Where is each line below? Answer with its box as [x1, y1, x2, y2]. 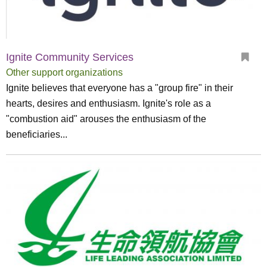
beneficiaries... [6, 129, 67, 139]
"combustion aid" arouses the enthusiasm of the [6, 114, 206, 124]
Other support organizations [6, 67, 123, 77]
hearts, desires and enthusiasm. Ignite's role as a [6, 98, 211, 108]
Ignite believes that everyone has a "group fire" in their [6, 83, 233, 93]
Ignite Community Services [6, 51, 133, 63]
